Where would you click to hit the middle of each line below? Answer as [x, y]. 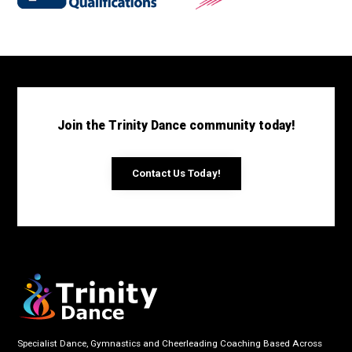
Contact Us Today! [176, 173]
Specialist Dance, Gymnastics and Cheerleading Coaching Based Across [170, 343]
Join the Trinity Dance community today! [176, 125]
